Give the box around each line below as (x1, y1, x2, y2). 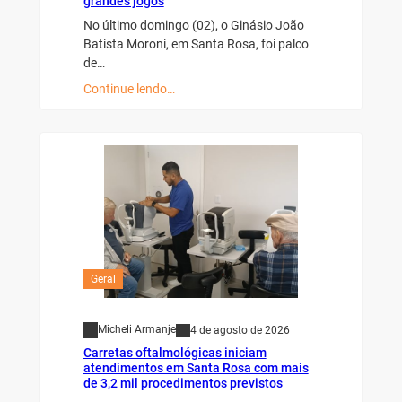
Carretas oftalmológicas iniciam (83, 345, 267, 360)
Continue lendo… (83, 81, 175, 96)
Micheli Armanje (97, 323, 176, 336)
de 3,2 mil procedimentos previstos (83, 375, 283, 390)
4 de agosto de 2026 (189, 323, 290, 336)
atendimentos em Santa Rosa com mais (83, 360, 309, 375)
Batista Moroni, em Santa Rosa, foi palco (83, 36, 309, 51)
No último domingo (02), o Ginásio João (83, 17, 304, 32)
